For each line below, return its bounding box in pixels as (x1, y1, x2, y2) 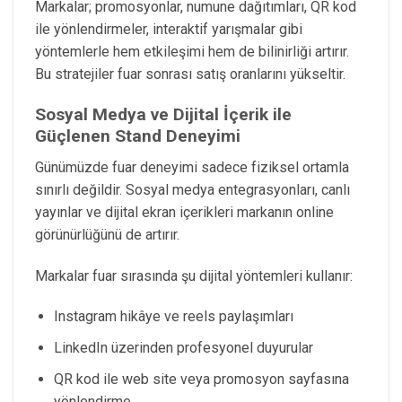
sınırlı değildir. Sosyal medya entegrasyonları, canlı (35, 180, 350, 198)
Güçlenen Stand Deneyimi (35, 126, 240, 147)
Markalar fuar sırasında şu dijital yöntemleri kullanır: (35, 267, 353, 284)
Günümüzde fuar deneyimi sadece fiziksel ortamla (35, 158, 349, 176)
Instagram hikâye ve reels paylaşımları (53, 308, 293, 326)
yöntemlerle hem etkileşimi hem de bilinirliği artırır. (35, 43, 349, 61)
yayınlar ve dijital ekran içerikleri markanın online (35, 203, 334, 221)
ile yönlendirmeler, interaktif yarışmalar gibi (35, 21, 302, 39)
